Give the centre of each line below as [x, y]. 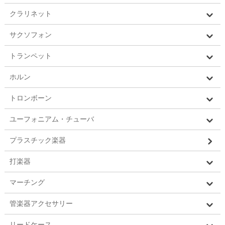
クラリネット [30, 13]
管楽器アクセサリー [41, 203]
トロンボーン [30, 98]
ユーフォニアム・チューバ [51, 119]
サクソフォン [30, 34]
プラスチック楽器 [37, 140]
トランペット [30, 55]
